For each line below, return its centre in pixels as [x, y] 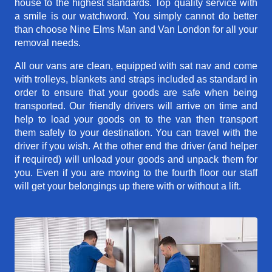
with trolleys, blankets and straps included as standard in [136, 80]
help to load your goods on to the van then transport [136, 120]
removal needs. [48, 43]
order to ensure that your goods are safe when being [136, 93]
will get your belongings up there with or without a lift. [128, 186]
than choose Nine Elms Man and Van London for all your [136, 30]
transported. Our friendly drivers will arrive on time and [136, 106]
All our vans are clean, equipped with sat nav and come [136, 66]
